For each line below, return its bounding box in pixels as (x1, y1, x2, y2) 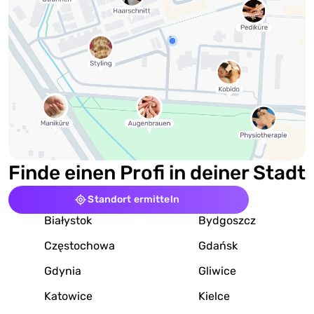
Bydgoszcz (198, 213, 256, 227)
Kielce (198, 289, 230, 303)
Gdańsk (198, 238, 238, 252)
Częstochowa (44, 238, 115, 252)
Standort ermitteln (88, 193, 179, 205)
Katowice (44, 289, 93, 303)
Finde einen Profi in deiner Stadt (8, 161, 306, 184)
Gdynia (44, 264, 81, 278)
